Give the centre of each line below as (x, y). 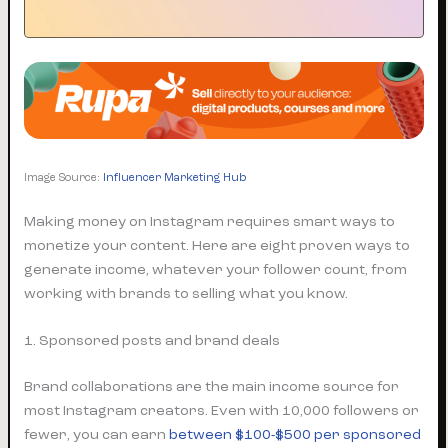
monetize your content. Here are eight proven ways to (217, 245)
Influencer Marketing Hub (175, 178)
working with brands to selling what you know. (186, 293)
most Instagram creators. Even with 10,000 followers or (222, 411)
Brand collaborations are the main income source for (212, 387)
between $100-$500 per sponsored (295, 435)
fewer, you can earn (97, 435)
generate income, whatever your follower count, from (216, 269)
